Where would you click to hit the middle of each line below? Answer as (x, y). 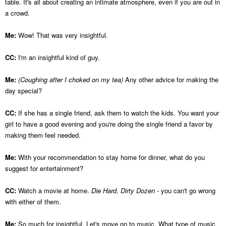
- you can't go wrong (185, 190)
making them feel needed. (43, 135)
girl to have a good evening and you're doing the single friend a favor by (109, 124)
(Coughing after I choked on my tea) (71, 79)
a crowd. (17, 13)
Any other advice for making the (171, 79)
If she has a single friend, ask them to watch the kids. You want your (119, 112)
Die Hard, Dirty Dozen (122, 190)
